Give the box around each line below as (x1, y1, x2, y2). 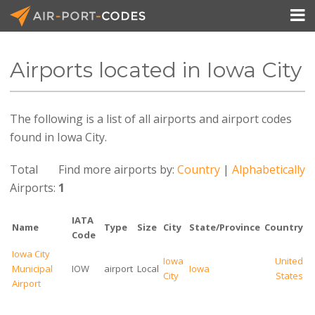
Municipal (11, 262, 53, 275)
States (275, 269, 303, 282)
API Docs (233, 82, 281, 98)
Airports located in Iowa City (9, 57, 302, 83)
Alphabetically (232, 162, 306, 177)
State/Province (188, 221, 260, 233)
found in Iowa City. (9, 129, 107, 145)
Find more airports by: (58, 162, 178, 177)
